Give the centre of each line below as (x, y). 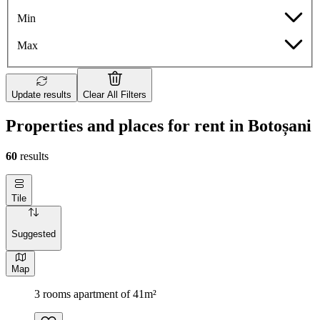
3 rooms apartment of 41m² (95, 294)
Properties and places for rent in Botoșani (159, 126)
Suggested (34, 234)
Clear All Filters (115, 95)
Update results (41, 95)
